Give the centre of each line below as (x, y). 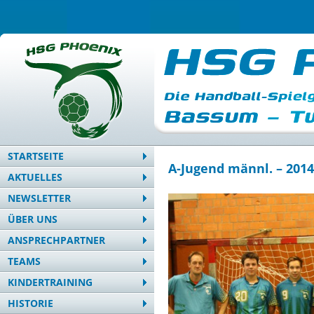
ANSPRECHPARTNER (56, 240)
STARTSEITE (36, 156)
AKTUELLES (35, 177)
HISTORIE (30, 303)
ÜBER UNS (33, 219)
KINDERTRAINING (50, 282)
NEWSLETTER (39, 198)
